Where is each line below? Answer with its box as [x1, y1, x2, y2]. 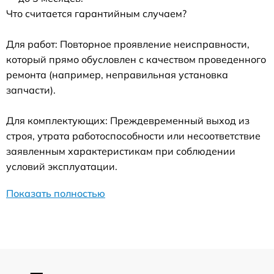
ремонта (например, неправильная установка [6, 68, 228, 81]
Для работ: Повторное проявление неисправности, [6, 38, 250, 50]
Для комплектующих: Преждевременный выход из [6, 114, 250, 127]
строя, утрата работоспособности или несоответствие [6, 130, 261, 142]
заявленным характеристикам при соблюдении [6, 145, 235, 157]
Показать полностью [6, 187, 105, 199]
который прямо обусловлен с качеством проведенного [6, 53, 266, 65]
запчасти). [6, 84, 56, 96]
